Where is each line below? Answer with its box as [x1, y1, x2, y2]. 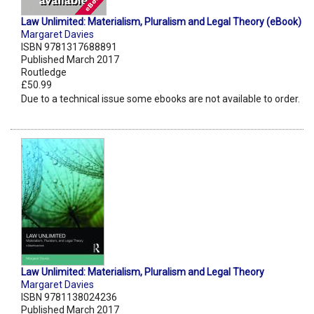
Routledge [21, 67, 67, 78]
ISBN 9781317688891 [21, 41, 117, 53]
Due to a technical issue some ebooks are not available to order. [21, 93, 300, 105]
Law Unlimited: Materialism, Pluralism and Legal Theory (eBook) [21, 16, 301, 28]
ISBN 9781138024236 [21, 292, 117, 303]
